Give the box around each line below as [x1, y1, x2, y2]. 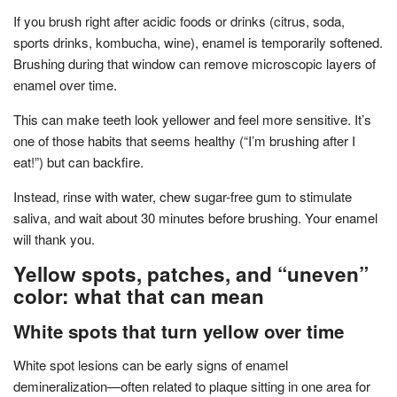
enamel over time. [13, 74, 117, 94]
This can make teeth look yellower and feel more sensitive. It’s [13, 109, 371, 128]
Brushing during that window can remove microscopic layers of [13, 53, 376, 73]
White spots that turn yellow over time [13, 317, 344, 344]
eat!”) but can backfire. [13, 152, 144, 171]
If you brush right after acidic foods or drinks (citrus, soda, [13, 11, 345, 30]
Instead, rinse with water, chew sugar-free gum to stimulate [13, 186, 352, 206]
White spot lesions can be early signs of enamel [13, 354, 288, 374]
